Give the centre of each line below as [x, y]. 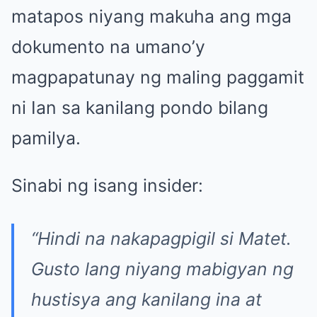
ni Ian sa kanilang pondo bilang [140, 107]
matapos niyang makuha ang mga [151, 16]
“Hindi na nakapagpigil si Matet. [161, 238]
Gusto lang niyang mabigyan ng [162, 269]
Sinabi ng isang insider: [107, 185]
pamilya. [46, 138]
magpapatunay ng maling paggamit [158, 77]
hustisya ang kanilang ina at [146, 299]
